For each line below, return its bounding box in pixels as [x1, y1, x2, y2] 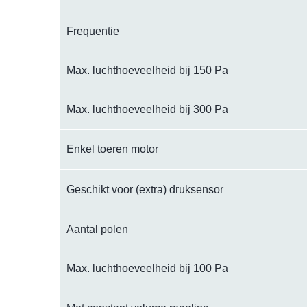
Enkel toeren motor [66, 143, 158, 155]
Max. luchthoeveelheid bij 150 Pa [66, 64, 228, 76]
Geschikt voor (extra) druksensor [66, 184, 223, 195]
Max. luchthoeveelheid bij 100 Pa [66, 262, 228, 274]
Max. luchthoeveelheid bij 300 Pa [66, 103, 228, 115]
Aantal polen [66, 223, 128, 235]
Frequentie [66, 25, 119, 37]
